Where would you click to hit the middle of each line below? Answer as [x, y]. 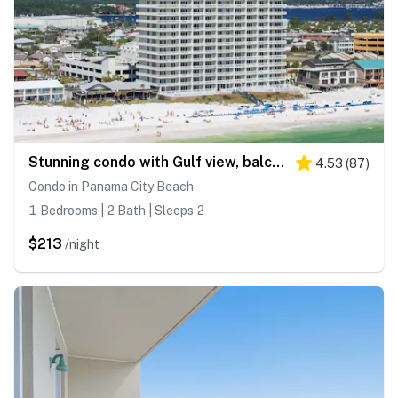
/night [82, 245]
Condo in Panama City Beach [111, 187]
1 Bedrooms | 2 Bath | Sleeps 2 [116, 211]
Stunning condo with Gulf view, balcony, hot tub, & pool [278, 163]
